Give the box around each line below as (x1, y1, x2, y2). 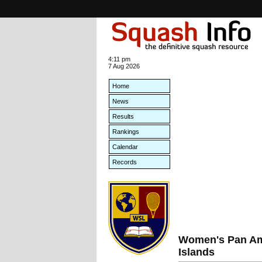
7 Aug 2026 (108, 63, 140, 70)
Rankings (112, 128, 139, 135)
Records (112, 158, 137, 166)
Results (112, 113, 134, 120)
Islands (178, 246, 215, 258)
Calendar (112, 143, 138, 150)
